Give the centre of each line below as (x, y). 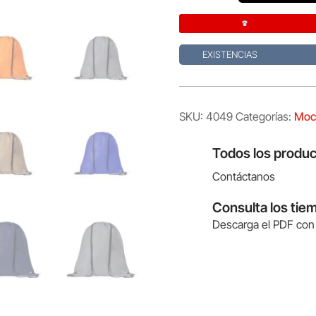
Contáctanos (243, 177)
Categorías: (265, 116)
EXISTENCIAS (230, 55)
